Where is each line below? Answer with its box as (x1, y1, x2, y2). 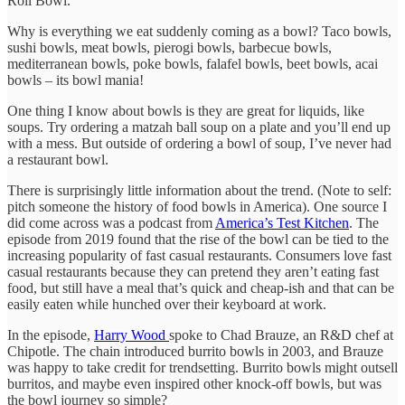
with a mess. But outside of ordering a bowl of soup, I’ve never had (7, 135, 391, 151)
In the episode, (7, 326, 94, 343)
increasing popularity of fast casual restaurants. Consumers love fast (7, 247, 391, 263)
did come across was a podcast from (7, 214, 215, 231)
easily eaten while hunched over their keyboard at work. (7, 296, 326, 312)
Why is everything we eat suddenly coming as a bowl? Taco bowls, (7, 23, 391, 39)
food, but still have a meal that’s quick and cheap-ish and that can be (7, 279, 394, 296)
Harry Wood (94, 326, 169, 343)
